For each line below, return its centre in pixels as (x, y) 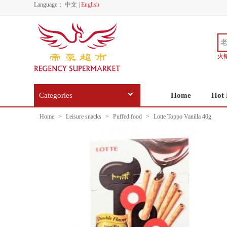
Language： (49, 5)
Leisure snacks (84, 117)
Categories (56, 95)
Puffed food (127, 117)
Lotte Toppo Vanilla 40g (182, 117)
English (90, 5)
